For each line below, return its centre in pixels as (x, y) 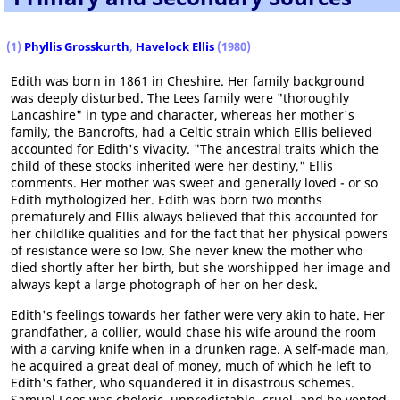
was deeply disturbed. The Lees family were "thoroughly (180, 98)
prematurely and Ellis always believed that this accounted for (194, 217)
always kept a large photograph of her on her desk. (164, 284)
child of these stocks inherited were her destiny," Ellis (172, 166)
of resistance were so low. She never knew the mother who (187, 250)
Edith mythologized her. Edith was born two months (167, 200)
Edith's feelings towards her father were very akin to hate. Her (198, 315)
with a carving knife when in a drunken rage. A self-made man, (200, 349)
